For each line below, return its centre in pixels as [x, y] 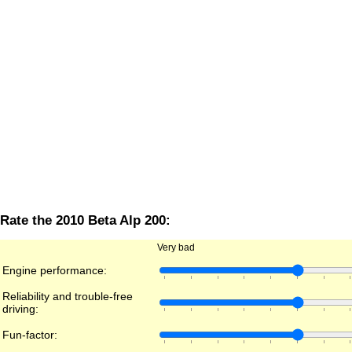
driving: [20, 309]
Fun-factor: [30, 335]
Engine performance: [55, 271]
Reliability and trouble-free [68, 297]
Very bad [176, 248]
